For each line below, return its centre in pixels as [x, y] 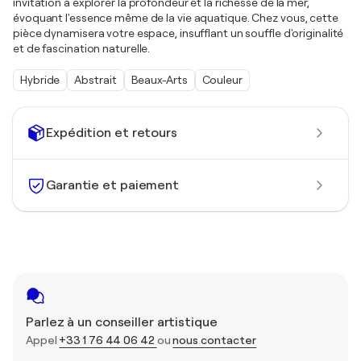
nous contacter [215, 340]
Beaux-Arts [159, 80]
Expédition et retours [112, 133]
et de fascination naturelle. [82, 49]
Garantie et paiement [112, 185]
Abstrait [95, 80]
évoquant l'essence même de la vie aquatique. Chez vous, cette [176, 18]
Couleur [222, 80]
